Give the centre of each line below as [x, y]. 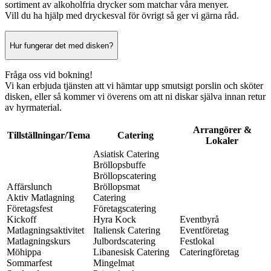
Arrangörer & [222, 130]
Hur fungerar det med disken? [61, 45]
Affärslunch [29, 187]
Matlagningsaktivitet [45, 230]
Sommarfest [29, 263]
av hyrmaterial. [33, 108]
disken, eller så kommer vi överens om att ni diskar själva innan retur [135, 97]
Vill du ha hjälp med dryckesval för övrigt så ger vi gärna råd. [122, 16]
